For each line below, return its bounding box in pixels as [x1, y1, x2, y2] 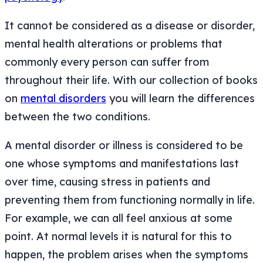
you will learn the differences [106, 91, 255, 105]
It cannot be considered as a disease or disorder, [5, 18, 255, 32]
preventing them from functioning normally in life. [5, 193, 255, 207]
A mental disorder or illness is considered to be [5, 138, 243, 152]
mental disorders [21, 91, 106, 105]
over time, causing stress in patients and [5, 174, 210, 188]
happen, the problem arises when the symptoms [5, 247, 248, 261]
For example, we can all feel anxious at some [5, 211, 232, 225]
